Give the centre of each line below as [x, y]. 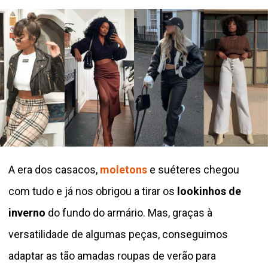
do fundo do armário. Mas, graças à [129, 213]
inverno [27, 213]
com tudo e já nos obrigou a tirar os [92, 191]
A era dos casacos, [54, 170]
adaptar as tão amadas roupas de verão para [112, 256]
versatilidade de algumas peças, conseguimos [118, 234]
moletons [125, 170]
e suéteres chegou [194, 170]
